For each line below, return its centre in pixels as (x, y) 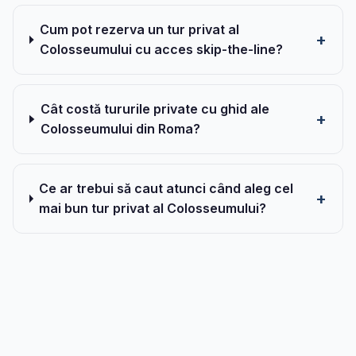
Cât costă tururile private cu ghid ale (155, 109)
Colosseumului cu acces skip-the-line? (161, 49)
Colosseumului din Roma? (120, 129)
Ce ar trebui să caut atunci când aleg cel (166, 188)
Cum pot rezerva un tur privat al (139, 29)
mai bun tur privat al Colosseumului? (153, 208)
